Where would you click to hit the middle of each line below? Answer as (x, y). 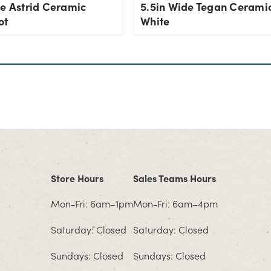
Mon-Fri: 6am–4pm (175, 204)
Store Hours (77, 178)
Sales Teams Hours (174, 178)
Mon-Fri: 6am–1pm (92, 204)
